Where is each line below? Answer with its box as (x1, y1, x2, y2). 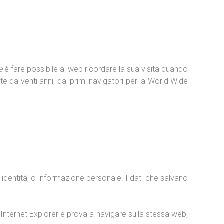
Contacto (9, 24, 46, 34)
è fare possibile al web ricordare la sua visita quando (2, 64, 188, 74)
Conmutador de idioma (66, 24, 158, 34)
